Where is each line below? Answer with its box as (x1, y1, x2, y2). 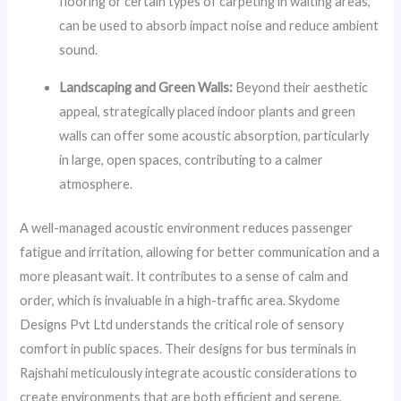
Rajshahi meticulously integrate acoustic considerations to (20, 364, 358, 380)
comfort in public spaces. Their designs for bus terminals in (20, 340, 357, 356)
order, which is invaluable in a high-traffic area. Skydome (20, 292, 341, 308)
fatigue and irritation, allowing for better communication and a (20, 243, 380, 260)
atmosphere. (59, 176, 133, 192)
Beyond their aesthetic (233, 80, 369, 96)
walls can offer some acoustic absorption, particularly (59, 128, 370, 144)
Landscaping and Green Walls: (59, 80, 234, 96)
